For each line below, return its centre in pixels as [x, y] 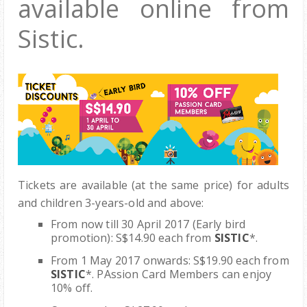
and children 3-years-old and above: [112, 203]
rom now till [89, 224]
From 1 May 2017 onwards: [122, 261]
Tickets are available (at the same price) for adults [153, 185]
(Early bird [219, 224]
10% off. [72, 288]
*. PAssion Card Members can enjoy [179, 274]
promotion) [81, 238]
